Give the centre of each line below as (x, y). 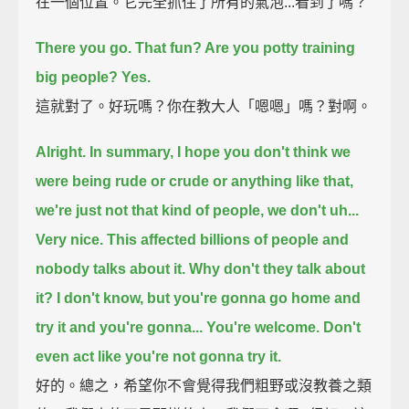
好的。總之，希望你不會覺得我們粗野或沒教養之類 (204, 385)
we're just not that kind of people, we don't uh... (198, 210)
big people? (77, 77)
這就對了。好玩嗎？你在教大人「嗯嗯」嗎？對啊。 (204, 106)
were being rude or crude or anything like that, (195, 181)
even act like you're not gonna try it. (159, 356)
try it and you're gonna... (120, 327)
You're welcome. (263, 327)
